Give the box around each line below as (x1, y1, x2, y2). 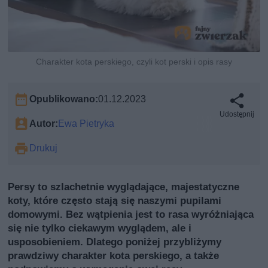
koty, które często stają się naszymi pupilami (8, 194, 222, 206)
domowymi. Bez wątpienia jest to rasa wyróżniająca (8, 208, 254, 220)
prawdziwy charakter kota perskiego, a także (8, 249, 220, 261)
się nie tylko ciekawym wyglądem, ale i (8, 221, 192, 234)
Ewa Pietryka (58, 117, 115, 129)
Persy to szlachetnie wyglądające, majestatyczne (8, 180, 240, 193)
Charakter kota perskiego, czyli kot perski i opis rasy (35, 56, 232, 66)
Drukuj (29, 142, 58, 154)
